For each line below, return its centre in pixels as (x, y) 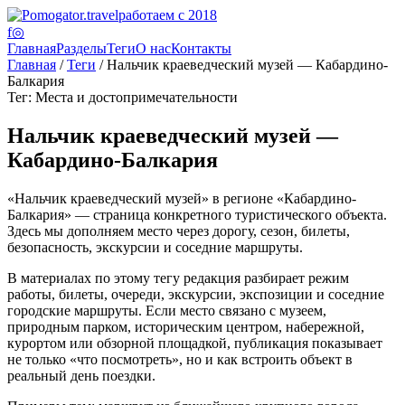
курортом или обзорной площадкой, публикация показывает (195, 343)
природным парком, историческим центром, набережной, (186, 326)
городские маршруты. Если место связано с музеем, (167, 310)
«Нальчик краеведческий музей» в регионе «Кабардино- (182, 198)
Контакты (201, 48)
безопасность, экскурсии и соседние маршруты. (155, 247)
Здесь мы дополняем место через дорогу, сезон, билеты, (179, 231)
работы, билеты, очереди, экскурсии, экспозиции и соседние (196, 294)
